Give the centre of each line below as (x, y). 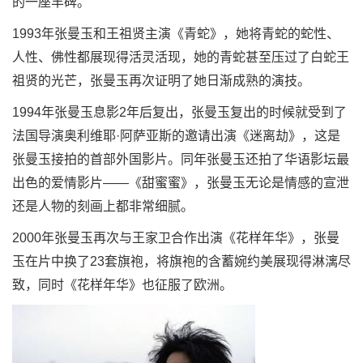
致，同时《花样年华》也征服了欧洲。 (122, 285)
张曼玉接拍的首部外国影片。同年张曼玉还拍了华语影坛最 (181, 159)
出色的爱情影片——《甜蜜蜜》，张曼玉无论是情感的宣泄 (181, 183)
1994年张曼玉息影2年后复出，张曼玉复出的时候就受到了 (179, 112)
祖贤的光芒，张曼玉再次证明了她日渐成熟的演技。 (161, 81)
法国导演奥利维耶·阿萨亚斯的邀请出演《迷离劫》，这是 (176, 136)
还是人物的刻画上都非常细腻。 (103, 206)
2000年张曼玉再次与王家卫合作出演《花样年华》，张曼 (176, 238)
